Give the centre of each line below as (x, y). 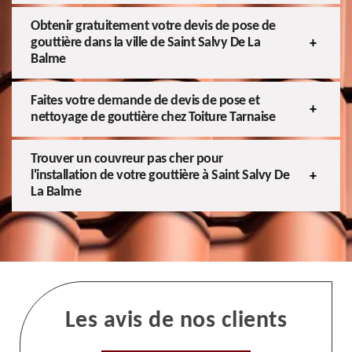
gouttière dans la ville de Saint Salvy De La (145, 43)
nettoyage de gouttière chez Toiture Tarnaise (153, 118)
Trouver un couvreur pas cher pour (127, 159)
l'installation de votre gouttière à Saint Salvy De (160, 176)
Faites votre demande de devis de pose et (145, 101)
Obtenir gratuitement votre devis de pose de (153, 27)
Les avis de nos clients (176, 321)
